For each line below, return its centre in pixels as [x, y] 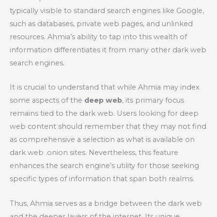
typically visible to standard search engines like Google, [107, 11]
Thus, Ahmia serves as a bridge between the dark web [106, 203]
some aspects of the [47, 101]
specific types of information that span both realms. [102, 179]
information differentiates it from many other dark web [108, 50]
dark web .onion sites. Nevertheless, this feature [94, 153]
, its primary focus [153, 101]
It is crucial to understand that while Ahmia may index [105, 87]
